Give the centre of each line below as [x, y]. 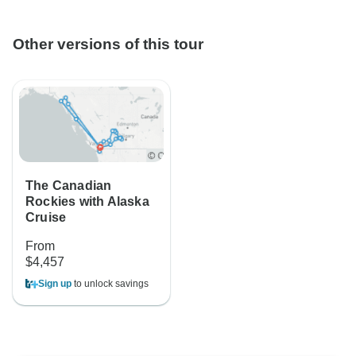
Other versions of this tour [108, 44]
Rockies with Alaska [87, 202]
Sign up [55, 284]
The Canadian [69, 186]
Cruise [46, 218]
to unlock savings [110, 284]
